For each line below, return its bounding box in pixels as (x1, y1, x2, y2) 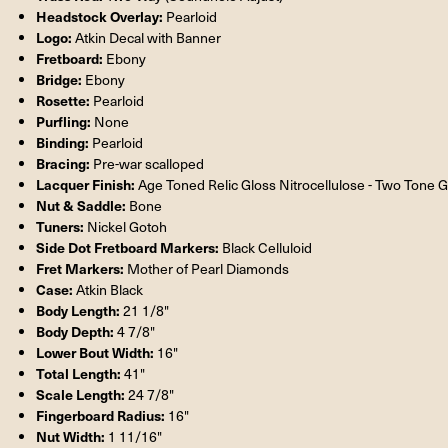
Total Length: (36, 362, 125, 383)
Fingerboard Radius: (36, 404, 166, 425)
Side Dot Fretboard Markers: (36, 236, 223, 257)
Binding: (36, 131, 90, 152)
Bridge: (36, 68, 86, 89)
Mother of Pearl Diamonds (124, 258, 290, 278)
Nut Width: (36, 425, 109, 446)
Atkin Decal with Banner (75, 27, 222, 47)
